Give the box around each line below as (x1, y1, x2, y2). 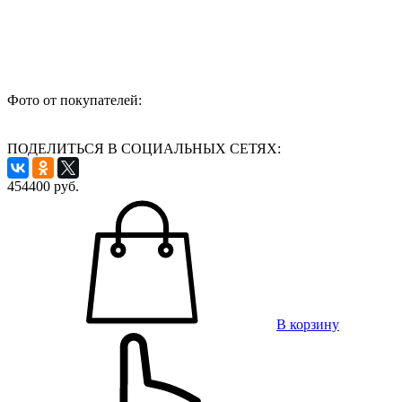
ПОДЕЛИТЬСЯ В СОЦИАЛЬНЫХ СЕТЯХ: (7, 140, 281, 156)
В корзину (276, 316, 339, 332)
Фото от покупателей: (7, 92, 142, 108)
